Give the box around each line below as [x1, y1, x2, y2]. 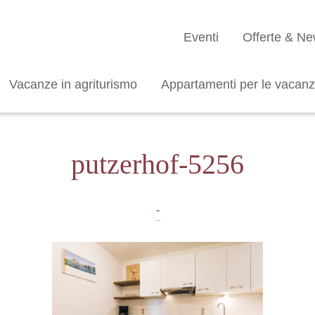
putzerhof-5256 [71, 148, 244, 180]
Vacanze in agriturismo [9, 77, 137, 91]
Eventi [184, 30, 219, 44]
